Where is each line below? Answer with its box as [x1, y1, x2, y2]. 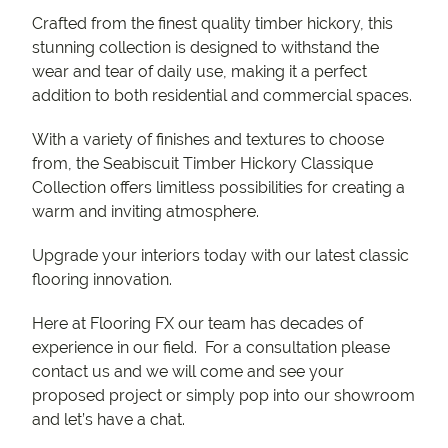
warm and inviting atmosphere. [32, 202, 259, 222]
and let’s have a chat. [32, 410, 185, 430]
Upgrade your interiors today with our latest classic [32, 246, 409, 266]
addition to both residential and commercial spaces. [32, 86, 412, 106]
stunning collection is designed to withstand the [32, 38, 379, 58]
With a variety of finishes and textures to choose [32, 130, 384, 150]
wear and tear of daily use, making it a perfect [32, 62, 367, 82]
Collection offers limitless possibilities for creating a [32, 178, 405, 198]
